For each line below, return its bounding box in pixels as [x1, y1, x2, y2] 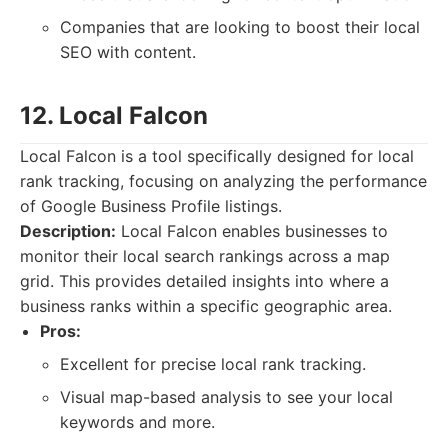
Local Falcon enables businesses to [116, 221, 388, 241]
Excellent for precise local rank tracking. [60, 354, 366, 374]
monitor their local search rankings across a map [20, 246, 390, 266]
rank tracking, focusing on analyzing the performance [20, 171, 427, 191]
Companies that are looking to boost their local [60, 17, 420, 37]
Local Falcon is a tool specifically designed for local [20, 146, 414, 166]
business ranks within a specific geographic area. [20, 296, 392, 316]
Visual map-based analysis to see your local [60, 387, 393, 407]
